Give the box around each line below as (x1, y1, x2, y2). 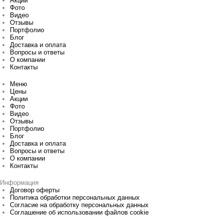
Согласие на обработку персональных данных (10, 201, 149, 209)
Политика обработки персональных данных (10, 194, 140, 202)
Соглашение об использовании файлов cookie (10, 209, 149, 217)
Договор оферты (10, 186, 59, 194)
